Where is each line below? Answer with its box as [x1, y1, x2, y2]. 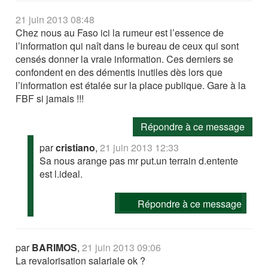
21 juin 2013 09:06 [82, 240, 162, 254]
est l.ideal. [39, 166, 83, 181]
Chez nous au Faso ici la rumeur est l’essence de [16, 25, 224, 39]
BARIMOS [32, 240, 78, 254]
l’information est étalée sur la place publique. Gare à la [16, 78, 246, 92]
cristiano [56, 140, 96, 154]
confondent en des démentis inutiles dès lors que [16, 65, 223, 79]
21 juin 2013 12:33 [100, 140, 179, 154]
